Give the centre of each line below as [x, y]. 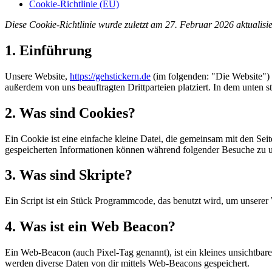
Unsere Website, [37, 76]
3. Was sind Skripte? [69, 175]
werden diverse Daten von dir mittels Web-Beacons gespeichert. [127, 263]
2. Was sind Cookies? [70, 113]
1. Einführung [48, 50]
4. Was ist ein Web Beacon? [90, 227]
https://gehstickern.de [110, 76]
